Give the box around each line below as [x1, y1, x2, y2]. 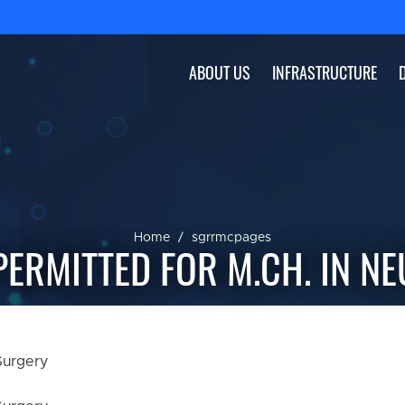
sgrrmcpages [192, 231, 271, 244]
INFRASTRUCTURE [272, 61, 377, 84]
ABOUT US [189, 61, 250, 84]
